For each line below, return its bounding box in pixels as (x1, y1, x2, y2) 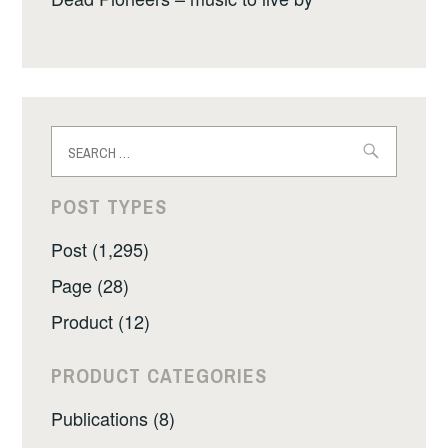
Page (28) (51, 271, 130, 298)
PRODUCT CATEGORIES (51, 362, 268, 390)
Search (50, 123, 108, 150)
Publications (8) (51, 405, 176, 432)
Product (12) (51, 307, 151, 334)
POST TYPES (51, 193, 168, 221)
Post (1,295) (51, 236, 150, 263)
